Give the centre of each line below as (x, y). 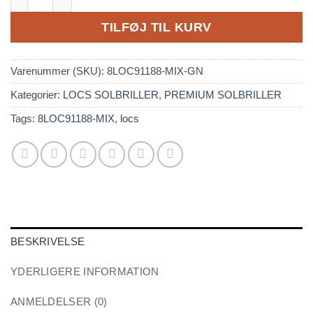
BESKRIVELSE (48, 241)
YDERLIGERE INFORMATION (85, 271)
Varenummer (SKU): (59, 72)
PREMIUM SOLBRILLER (223, 95)
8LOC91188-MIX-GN (155, 72)
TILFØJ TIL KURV (156, 27)
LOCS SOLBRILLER (111, 95)
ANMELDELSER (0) (59, 301)
